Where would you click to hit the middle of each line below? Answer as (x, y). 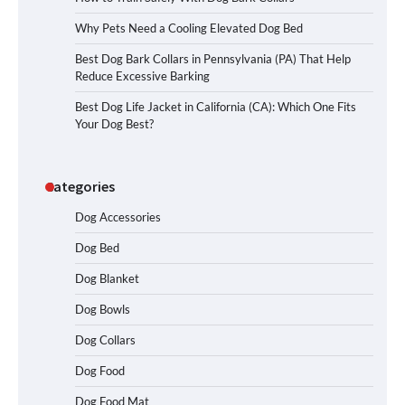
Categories (80, 187)
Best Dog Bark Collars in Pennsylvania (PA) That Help (213, 59)
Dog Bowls (103, 310)
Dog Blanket (107, 279)
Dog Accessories (118, 217)
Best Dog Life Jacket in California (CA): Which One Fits (216, 107)
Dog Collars (105, 340)
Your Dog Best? (114, 124)
